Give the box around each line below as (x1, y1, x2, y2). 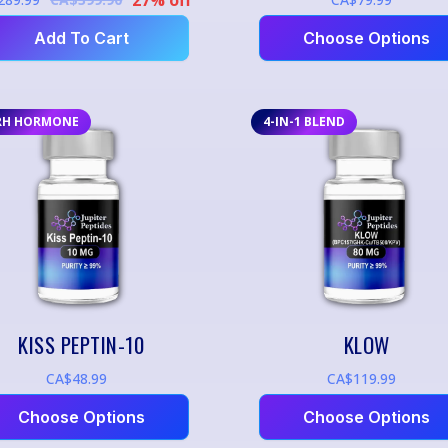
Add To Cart (33, 27, 129, 48)
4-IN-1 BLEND (262, 112, 345, 130)
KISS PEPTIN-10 (18, 328, 145, 360)
